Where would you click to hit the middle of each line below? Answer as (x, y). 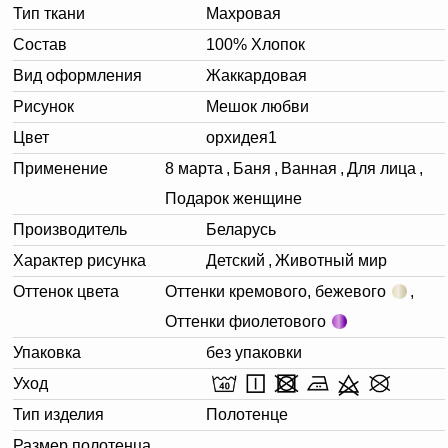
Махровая (243, 13)
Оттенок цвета (66, 291)
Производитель (70, 229)
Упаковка (47, 352)
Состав (40, 44)
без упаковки (254, 352)
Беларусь (241, 229)
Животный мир (331, 260)
